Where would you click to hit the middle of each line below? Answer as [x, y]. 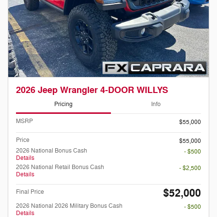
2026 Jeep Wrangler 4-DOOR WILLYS [92, 90]
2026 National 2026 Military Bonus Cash [69, 206]
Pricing [63, 104]
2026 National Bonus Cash [52, 150]
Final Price [30, 192]
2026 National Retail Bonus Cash [60, 167]
